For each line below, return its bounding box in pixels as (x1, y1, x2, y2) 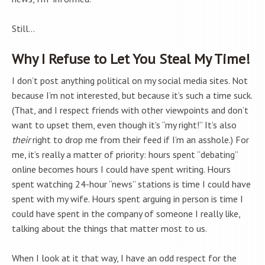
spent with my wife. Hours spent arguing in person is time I (12, 193, 243, 205)
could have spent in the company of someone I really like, (12, 208, 240, 220)
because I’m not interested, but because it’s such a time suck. (12, 89, 252, 102)
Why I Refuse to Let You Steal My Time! (12, 50, 250, 69)
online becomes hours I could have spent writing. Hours (12, 163, 231, 176)
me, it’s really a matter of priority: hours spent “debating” (12, 148, 238, 161)
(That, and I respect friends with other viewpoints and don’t (12, 104, 248, 117)
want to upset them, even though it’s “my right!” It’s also (12, 119, 237, 131)
